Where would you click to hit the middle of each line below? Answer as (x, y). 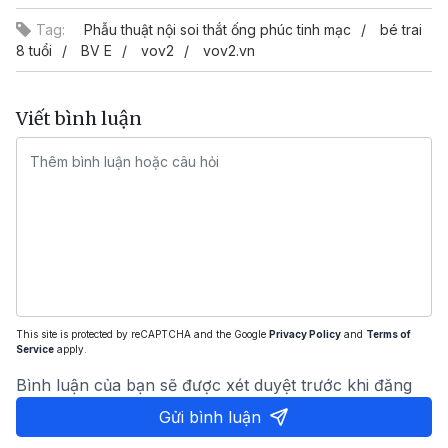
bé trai (401, 29)
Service (35, 349)
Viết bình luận (79, 118)
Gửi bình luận (210, 417)
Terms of (388, 334)
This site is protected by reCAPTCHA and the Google (142, 334)
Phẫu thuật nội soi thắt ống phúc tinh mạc (217, 29)
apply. (70, 349)
